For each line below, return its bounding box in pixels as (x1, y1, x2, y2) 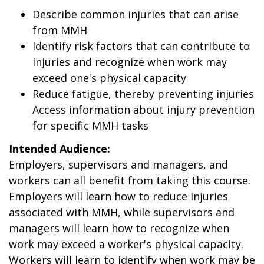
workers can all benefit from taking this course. (9, 173, 250, 187)
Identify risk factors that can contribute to (32, 38, 250, 53)
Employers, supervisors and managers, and (9, 157, 228, 171)
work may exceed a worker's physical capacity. (9, 237, 243, 251)
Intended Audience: (9, 141, 110, 156)
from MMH (32, 22, 87, 37)
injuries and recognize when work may (32, 54, 227, 69)
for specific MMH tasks (32, 118, 148, 133)
